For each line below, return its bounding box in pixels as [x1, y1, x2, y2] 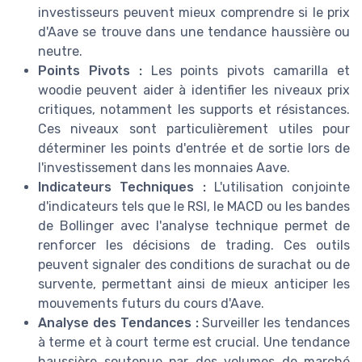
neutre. [38, 43, 82, 59]
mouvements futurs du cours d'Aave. [38, 295, 264, 311]
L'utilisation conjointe [205, 179, 350, 195]
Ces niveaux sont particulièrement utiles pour [38, 120, 350, 137]
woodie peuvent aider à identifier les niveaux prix [38, 82, 350, 98]
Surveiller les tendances [198, 314, 350, 330]
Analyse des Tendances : [38, 314, 199, 330]
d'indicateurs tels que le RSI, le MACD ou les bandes [38, 198, 350, 214]
